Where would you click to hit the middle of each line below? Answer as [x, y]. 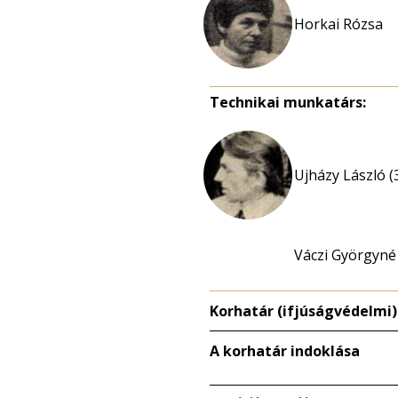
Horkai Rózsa [338, 24]
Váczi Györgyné [345, 255]
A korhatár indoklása [285, 351]
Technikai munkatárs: [288, 103]
